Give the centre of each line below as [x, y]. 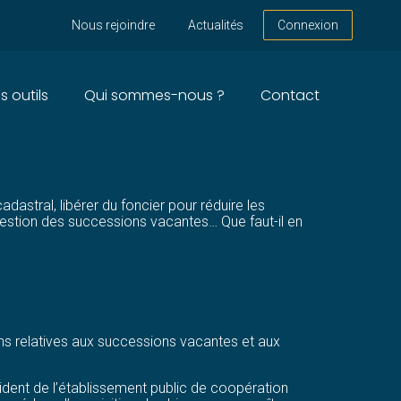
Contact [290, 95]
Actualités [215, 26]
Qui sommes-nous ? [154, 95]
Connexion [308, 26]
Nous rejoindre [113, 26]
